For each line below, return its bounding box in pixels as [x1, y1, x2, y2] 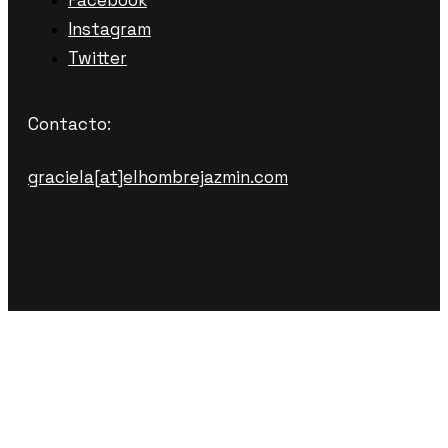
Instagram [68, 17, 151, 40]
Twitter [68, 46, 127, 69]
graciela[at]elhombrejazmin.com [28, 165, 288, 188]
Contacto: [28, 112, 111, 135]
